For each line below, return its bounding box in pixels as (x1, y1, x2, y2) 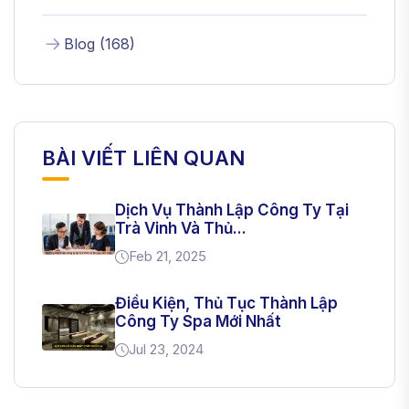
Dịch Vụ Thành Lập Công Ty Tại (115, 201, 349, 220)
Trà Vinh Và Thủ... (115, 219, 246, 238)
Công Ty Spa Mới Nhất (115, 312, 281, 331)
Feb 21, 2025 (129, 247, 206, 266)
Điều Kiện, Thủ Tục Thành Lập (115, 294, 338, 313)
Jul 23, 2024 (129, 341, 204, 359)
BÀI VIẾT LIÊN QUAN (42, 146, 245, 171)
